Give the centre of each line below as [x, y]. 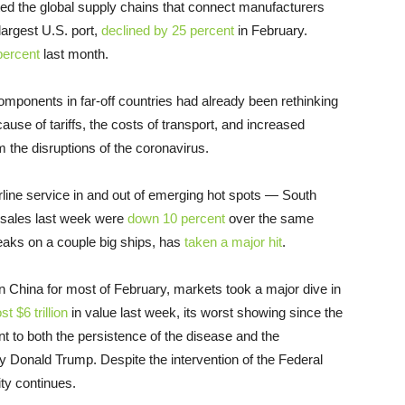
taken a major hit [233, 242]
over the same [269, 219]
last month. [74, 54]
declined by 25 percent [168, 31]
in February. [271, 31]
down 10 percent [176, 219]
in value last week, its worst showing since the [205, 313]
